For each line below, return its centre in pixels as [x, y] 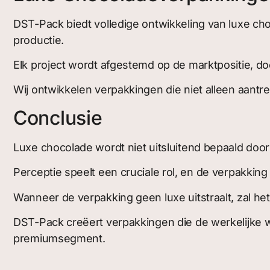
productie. [39, 40]
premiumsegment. [59, 238]
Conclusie [58, 118]
